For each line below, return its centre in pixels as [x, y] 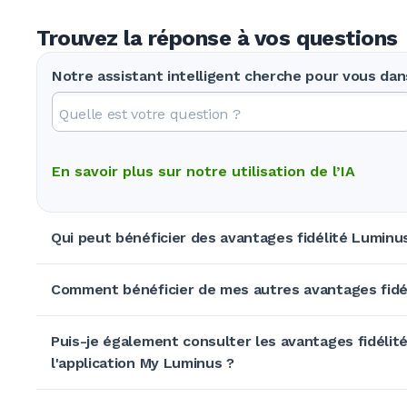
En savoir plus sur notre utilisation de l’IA [203, 171]
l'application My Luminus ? [143, 362]
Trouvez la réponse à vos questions [217, 38]
